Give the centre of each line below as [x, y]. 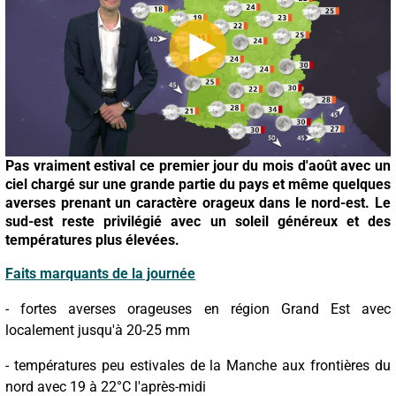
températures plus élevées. [92, 240]
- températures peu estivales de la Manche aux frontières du [198, 365]
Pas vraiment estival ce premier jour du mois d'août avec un [198, 165]
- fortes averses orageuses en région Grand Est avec [198, 308]
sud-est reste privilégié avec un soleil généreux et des [198, 221]
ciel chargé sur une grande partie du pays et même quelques [198, 184]
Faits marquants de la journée [100, 273]
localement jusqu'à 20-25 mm [98, 330]
